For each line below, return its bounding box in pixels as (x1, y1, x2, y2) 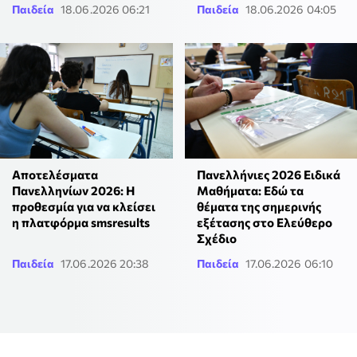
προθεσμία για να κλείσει (12, 198, 155, 214)
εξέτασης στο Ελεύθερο (196, 214, 332, 229)
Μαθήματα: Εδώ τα (196, 182, 304, 198)
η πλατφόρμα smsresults (12, 214, 150, 229)
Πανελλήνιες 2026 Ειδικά (196, 167, 340, 182)
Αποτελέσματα (12, 167, 98, 182)
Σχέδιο (196, 230, 237, 245)
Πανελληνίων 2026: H (12, 182, 135, 198)
